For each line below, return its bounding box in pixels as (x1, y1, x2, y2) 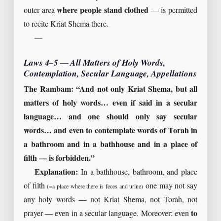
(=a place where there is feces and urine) (47, 183, 144, 190)
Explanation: (35, 167, 78, 177)
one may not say (143, 181, 198, 191)
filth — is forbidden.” (24, 153, 95, 163)
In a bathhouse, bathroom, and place (78, 167, 197, 177)
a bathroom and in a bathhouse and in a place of (24, 140, 197, 149)
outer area (24, 6, 57, 16)
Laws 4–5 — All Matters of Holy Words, (24, 58, 166, 69)
